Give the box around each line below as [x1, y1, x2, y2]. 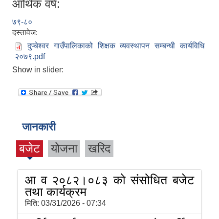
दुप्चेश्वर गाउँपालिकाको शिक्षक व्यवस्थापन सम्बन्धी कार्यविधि [27, 42, 205, 50]
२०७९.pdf [15, 52, 45, 61]
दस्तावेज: [12, 28, 40, 37]
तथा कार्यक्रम [25, 185, 87, 199]
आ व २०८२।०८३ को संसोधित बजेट [25, 173, 194, 187]
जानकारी [22, 121, 56, 133]
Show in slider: [12, 66, 66, 74]
